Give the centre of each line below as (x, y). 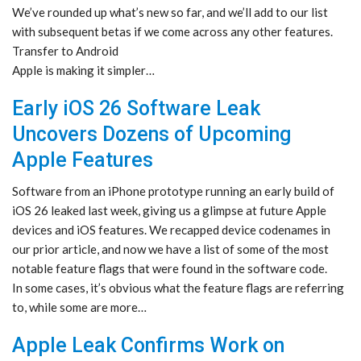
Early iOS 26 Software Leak (136, 109)
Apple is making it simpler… (83, 71)
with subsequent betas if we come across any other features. (172, 32)
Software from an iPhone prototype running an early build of (173, 191)
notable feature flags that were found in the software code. (170, 269)
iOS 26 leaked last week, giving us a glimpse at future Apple (169, 211)
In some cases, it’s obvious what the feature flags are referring (178, 288)
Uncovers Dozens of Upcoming (151, 135)
